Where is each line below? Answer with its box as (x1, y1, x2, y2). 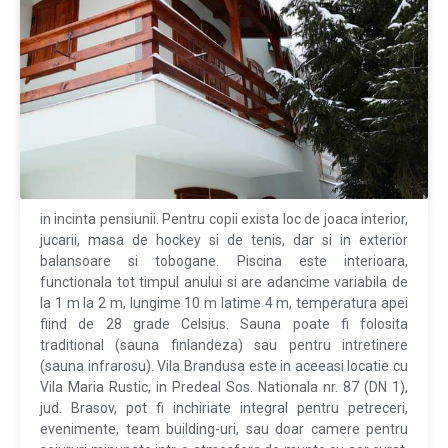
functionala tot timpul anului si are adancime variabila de (40, 274, 408, 291)
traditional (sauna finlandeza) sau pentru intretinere (40, 337, 408, 354)
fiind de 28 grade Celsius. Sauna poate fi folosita (40, 316, 408, 333)
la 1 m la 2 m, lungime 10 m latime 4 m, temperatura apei (40, 295, 408, 312)
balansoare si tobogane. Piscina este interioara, (40, 253, 408, 270)
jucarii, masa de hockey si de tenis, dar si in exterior (40, 232, 408, 249)
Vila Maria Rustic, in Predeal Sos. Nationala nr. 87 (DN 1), (40, 379, 408, 396)
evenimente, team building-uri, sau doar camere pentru (40, 421, 408, 438)
